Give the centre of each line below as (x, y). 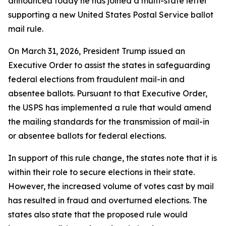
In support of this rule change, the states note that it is (112, 158)
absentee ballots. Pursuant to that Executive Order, (108, 93)
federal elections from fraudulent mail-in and (96, 79)
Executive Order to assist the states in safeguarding (109, 65)
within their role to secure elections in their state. (101, 172)
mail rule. (26, 29)
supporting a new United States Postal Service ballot (111, 15)
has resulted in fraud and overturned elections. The (108, 200)
